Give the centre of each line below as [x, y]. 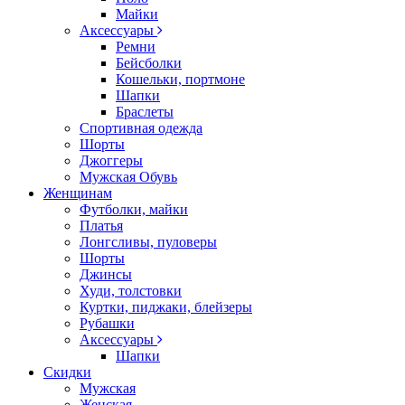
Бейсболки [149, 63]
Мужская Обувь [128, 177]
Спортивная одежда [141, 128]
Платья [101, 226]
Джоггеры [111, 160]
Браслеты [145, 112]
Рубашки [107, 323]
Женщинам [78, 193]
